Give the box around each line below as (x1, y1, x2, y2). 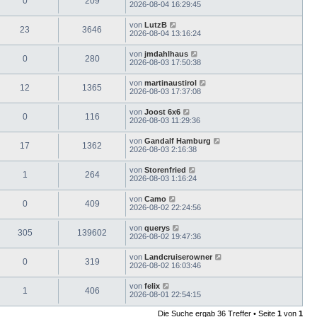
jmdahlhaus (144, 49, 188, 58)
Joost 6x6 (144, 107, 180, 116)
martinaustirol (144, 78, 197, 87)
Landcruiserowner (144, 252, 212, 261)
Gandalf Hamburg (144, 136, 211, 145)
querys (144, 223, 170, 232)
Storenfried (144, 165, 186, 174)
